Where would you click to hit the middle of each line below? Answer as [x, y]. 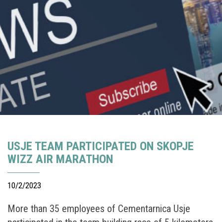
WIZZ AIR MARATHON [60, 159]
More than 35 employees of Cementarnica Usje [99, 208]
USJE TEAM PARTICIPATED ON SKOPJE [101, 146]
